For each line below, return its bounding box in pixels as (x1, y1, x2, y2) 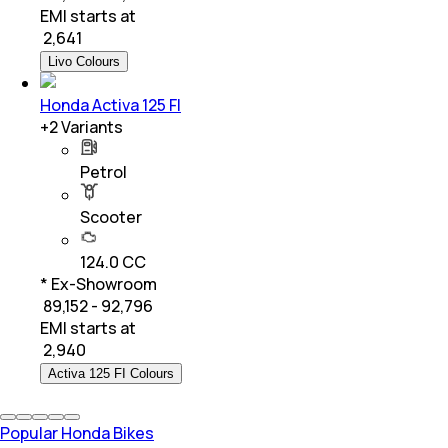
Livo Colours (48, 53, 120, 69)
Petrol (80, 160, 127, 183)
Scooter (80, 205, 142, 228)
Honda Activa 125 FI (40, 93, 181, 116)
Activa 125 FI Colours (48, 365, 174, 381)
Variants (58, 115, 123, 138)
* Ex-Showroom (40, 272, 157, 295)
